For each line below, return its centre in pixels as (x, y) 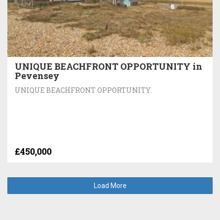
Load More (110, 186)
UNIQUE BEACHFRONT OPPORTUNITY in (109, 66)
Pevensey (37, 75)
